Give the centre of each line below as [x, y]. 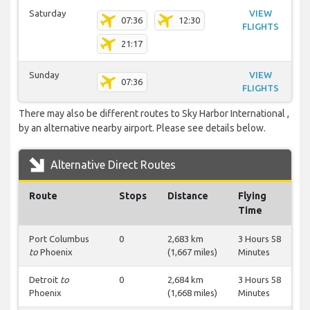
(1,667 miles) [192, 252]
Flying [252, 196]
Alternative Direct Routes [112, 165]
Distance [188, 196]
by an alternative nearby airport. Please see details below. [142, 128]
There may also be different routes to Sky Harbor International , [154, 114]
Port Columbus [59, 239]
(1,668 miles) [192, 293]
